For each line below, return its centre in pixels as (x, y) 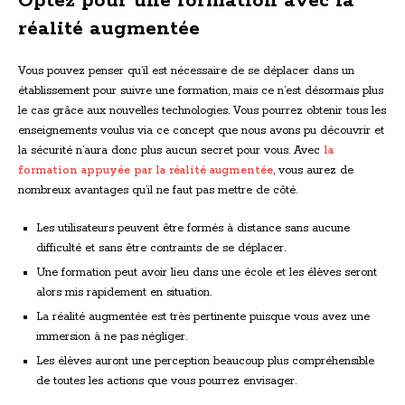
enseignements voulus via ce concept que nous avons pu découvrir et (201, 130)
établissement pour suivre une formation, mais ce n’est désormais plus (201, 90)
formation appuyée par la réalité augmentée (146, 170)
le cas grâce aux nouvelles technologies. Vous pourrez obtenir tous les (202, 110)
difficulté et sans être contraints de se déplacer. (161, 248)
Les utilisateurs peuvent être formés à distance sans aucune (193, 228)
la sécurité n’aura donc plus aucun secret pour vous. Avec (171, 150)
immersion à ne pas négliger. (112, 336)
